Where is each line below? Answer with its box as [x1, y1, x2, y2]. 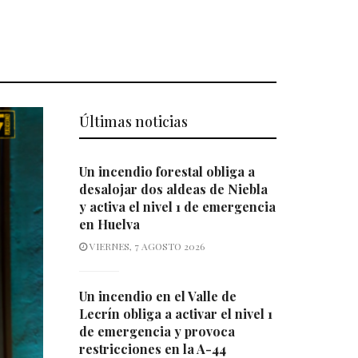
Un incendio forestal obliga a [78, 163, 255, 181]
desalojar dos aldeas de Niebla [78, 181, 268, 198]
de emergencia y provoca [78, 323, 235, 340]
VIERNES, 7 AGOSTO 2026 [86, 240, 205, 253]
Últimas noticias [78, 112, 188, 132]
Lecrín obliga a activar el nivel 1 [78, 305, 272, 323]
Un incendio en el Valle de [78, 288, 237, 305]
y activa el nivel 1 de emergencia [78, 198, 276, 216]
